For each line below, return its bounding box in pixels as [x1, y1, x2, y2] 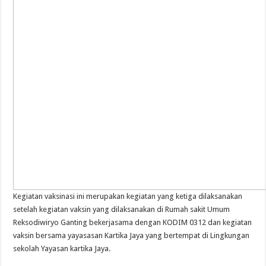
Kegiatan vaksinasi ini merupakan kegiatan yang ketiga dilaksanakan [13, 192, 243, 201]
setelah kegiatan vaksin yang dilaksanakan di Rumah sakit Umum [13, 205, 230, 214]
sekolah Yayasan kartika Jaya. [13, 244, 111, 254]
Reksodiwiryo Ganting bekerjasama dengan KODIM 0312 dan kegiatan [13, 218, 252, 227]
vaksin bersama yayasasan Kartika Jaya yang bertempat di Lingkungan [13, 231, 250, 240]
